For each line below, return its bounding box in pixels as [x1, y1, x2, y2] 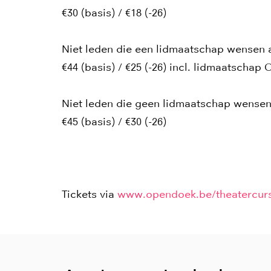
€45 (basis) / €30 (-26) [62, 116, 166, 128]
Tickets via [62, 188, 117, 201]
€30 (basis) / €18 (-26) [62, 7, 166, 19]
